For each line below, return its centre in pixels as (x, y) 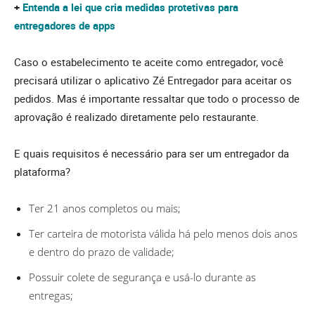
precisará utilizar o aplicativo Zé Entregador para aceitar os (153, 81)
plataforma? (42, 172)
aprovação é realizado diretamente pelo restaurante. (138, 117)
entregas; (51, 296)
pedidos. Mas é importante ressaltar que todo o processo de (157, 99)
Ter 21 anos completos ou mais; (105, 208)
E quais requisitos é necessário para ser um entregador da (152, 154)
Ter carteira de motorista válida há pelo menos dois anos (163, 234)
